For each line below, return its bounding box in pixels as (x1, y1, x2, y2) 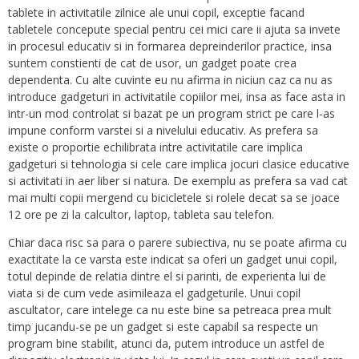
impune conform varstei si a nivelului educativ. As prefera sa (8, 123, 318, 138)
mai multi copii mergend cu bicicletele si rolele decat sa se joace (8, 190, 340, 205)
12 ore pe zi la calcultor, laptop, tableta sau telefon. (8, 207, 274, 222)
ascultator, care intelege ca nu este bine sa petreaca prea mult (8, 302, 332, 317)
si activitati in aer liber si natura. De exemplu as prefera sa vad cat (8, 173, 348, 188)
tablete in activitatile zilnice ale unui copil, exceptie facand (8, 5, 305, 20)
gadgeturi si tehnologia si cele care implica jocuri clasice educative (8, 156, 349, 171)
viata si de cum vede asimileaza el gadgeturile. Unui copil (8, 285, 301, 301)
